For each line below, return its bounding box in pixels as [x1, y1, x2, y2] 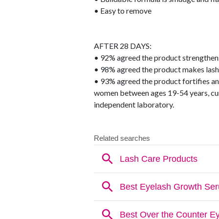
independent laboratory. [94, 100, 174, 109]
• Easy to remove [94, 6, 152, 16]
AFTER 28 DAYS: [94, 41, 152, 51]
